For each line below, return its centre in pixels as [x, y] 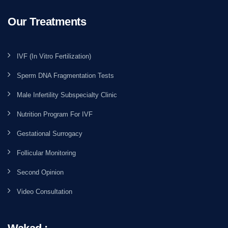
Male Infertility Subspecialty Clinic [67, 95]
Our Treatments [47, 21]
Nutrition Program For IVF [55, 114]
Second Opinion [40, 172]
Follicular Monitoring [46, 153]
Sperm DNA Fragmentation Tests [65, 75]
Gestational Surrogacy [50, 133]
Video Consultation [45, 191]
